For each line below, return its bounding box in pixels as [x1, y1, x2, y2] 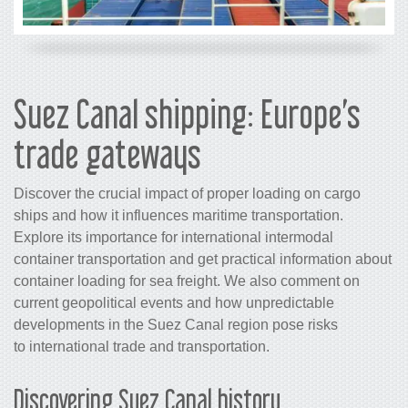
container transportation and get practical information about [14, 250, 392, 267]
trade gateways [14, 131, 201, 176]
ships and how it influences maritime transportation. [14, 207, 343, 223]
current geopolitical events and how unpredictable [14, 294, 334, 311]
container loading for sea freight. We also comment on [14, 272, 360, 289]
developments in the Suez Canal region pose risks [14, 316, 338, 332]
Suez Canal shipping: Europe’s [14, 91, 361, 136]
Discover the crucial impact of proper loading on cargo [14, 185, 361, 201]
